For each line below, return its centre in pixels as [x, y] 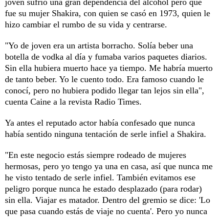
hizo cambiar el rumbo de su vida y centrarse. [86, 24]
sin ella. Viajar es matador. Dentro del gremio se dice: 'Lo [108, 200]
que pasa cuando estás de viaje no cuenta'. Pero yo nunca [106, 211]
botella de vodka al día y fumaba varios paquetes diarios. [106, 56]
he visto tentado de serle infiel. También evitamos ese [100, 177]
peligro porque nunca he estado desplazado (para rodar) [103, 188]
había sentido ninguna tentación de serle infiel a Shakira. [106, 134]
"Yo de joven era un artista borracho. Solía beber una [99, 45]
